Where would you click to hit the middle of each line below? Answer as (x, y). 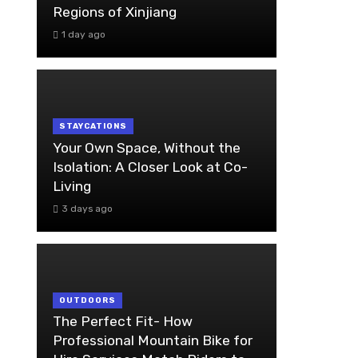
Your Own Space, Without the (147, 147)
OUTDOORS (88, 300)
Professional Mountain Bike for (153, 341)
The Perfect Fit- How (123, 322)
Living (72, 186)
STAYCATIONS (93, 127)
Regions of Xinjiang (115, 12)
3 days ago (87, 208)
